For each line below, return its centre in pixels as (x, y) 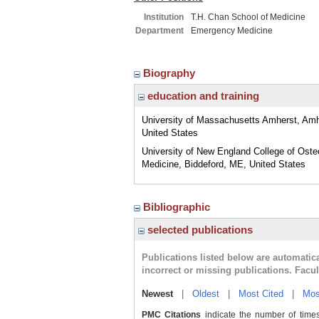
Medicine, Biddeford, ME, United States (224, 164)
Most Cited (261, 294)
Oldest (206, 294)
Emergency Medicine (232, 31)
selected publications (199, 230)
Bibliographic (178, 207)
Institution (164, 17)
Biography (171, 73)
